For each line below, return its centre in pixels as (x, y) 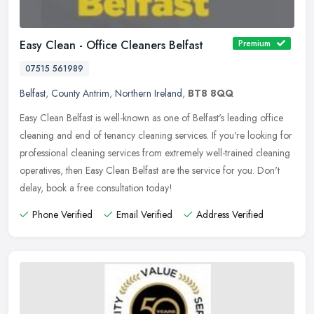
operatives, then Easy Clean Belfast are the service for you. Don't (150, 170)
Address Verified (230, 214)
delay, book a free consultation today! (96, 187)
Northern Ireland (149, 93)
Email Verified (144, 214)
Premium (254, 43)
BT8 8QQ (211, 93)
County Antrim (80, 93)
